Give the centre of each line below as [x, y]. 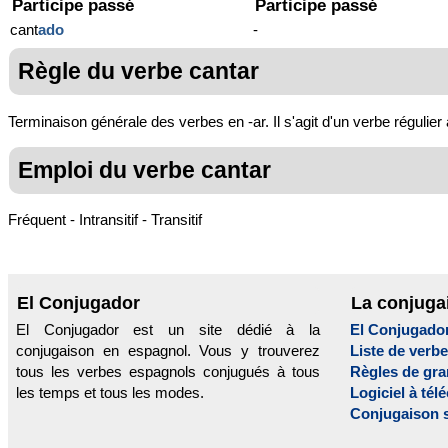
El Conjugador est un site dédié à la [168, 330]
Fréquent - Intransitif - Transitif [105, 220]
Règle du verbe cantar [138, 71]
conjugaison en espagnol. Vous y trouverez [168, 351]
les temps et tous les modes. [110, 393]
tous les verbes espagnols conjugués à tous [168, 372]
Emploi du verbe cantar [144, 169]
